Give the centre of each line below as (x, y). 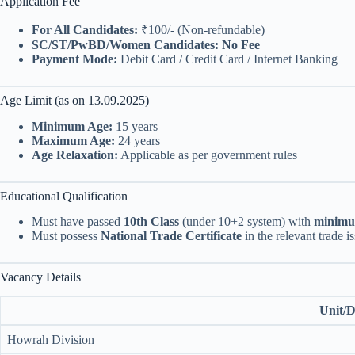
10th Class (151, 222)
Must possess (66, 236)
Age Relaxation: (75, 155)
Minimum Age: (72, 126)
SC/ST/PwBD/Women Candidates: (125, 44)
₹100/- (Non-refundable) (201, 29)
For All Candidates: (85, 29)
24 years (137, 140)
